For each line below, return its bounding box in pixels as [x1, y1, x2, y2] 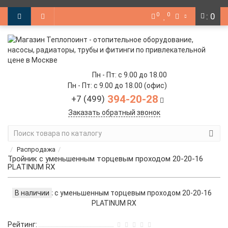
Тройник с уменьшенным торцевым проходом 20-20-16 [8, 154, 203, 163]
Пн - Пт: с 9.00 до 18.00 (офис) [68, 81, 167, 90]
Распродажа [17, 146, 55, 153]
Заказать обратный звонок [68, 108, 160, 117]
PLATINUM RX [8, 162, 55, 172]
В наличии [15, 189, 49, 197]
